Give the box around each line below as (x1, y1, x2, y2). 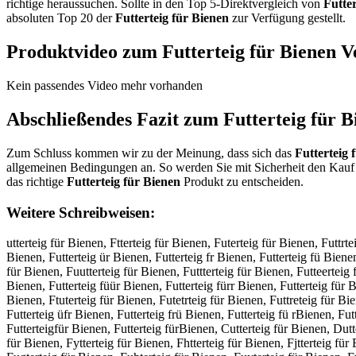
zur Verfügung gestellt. (229, 11, 346, 25)
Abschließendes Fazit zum (6, 109, 223, 130)
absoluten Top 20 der (6, 11, 115, 25)
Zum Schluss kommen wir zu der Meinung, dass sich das (6, 146, 295, 161)
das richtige (6, 175, 67, 189)
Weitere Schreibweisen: (6, 203, 155, 221)
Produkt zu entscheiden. (180, 175, 304, 189)
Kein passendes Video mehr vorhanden (6, 79, 203, 93)
